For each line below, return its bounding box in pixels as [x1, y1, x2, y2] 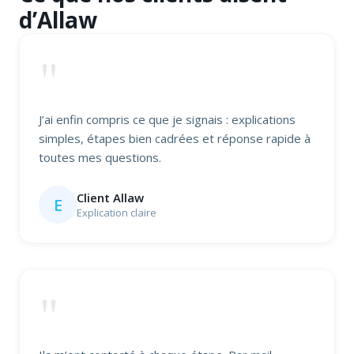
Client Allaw [77, 190, 144, 206]
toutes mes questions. [39, 149, 161, 166]
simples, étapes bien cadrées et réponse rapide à [39, 130, 311, 147]
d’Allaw [19, 5, 97, 36]
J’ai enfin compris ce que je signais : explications [39, 111, 296, 128]
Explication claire [77, 205, 156, 220]
